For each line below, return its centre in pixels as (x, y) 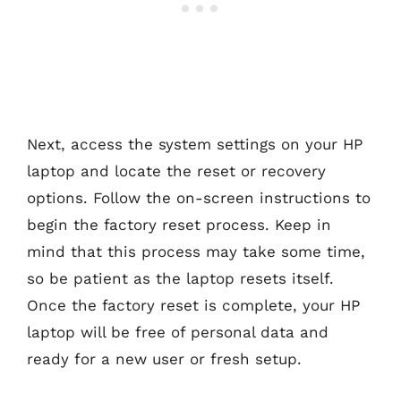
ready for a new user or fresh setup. (164, 358)
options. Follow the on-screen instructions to (199, 197)
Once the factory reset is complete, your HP (193, 305)
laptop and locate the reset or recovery (176, 171)
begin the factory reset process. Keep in (179, 224)
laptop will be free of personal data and (178, 332)
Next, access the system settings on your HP (195, 144)
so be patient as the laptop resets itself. (180, 278)
